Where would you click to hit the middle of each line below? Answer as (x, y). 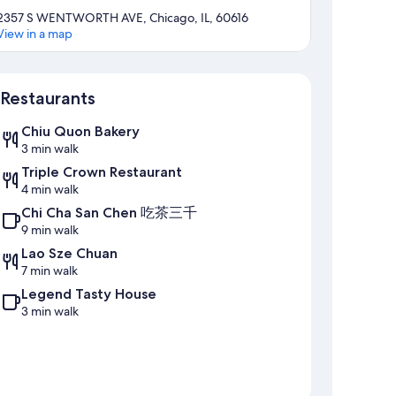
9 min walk (50, 230)
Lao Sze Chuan (69, 254)
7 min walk (49, 271)
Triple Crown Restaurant (102, 172)
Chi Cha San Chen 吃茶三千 (109, 213)
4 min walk (50, 190)
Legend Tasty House (89, 294)
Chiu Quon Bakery (80, 132)
